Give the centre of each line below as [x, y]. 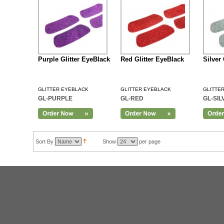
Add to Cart [63, 113]
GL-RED [132, 98]
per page [149, 141]
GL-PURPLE [55, 98]
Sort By [44, 141]
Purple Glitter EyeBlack [74, 59]
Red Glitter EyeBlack [152, 59]
